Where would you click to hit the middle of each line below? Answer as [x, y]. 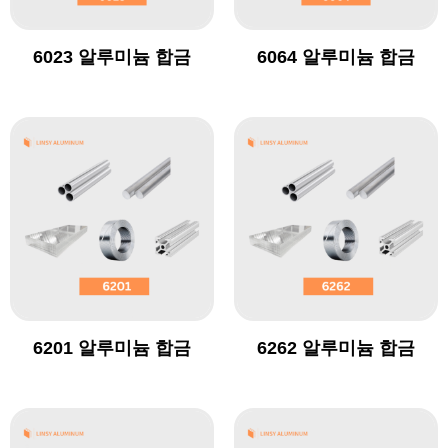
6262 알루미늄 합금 [336, 348]
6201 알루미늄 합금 [112, 348]
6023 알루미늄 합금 [112, 57]
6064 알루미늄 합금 [336, 57]
